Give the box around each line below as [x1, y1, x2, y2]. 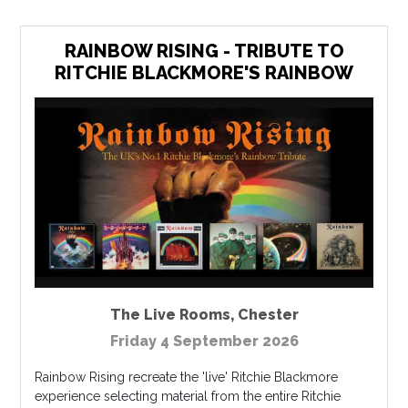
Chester [237, 305, 299, 323]
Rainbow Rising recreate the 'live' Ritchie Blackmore [35, 369, 339, 384]
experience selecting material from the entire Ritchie [35, 388, 342, 403]
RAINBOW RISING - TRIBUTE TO [64, 40, 344, 63]
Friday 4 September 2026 [109, 331, 299, 350]
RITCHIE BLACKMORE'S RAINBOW [55, 62, 353, 85]
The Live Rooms [109, 305, 230, 323]
